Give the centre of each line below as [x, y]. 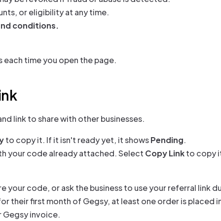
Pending [167, 140]
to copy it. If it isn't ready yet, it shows [77, 140]
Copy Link [165, 153]
